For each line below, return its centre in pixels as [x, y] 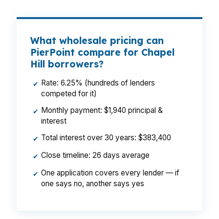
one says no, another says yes [93, 184]
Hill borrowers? [67, 64]
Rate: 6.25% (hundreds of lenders [98, 83]
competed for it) [69, 94]
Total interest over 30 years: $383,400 [106, 138]
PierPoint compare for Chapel [102, 52]
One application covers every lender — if [110, 173]
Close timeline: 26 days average [95, 155]
